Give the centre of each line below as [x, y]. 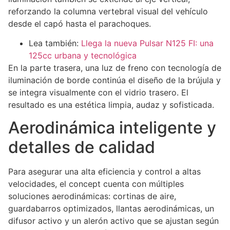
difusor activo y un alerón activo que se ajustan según [113, 221]
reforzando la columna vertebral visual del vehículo [108, 11]
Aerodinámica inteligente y [112, 128]
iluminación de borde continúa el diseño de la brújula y [114, 80]
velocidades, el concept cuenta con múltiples [96, 184]
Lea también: [55, 43]
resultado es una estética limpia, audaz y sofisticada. [111, 105]
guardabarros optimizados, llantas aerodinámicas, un [111, 209]
